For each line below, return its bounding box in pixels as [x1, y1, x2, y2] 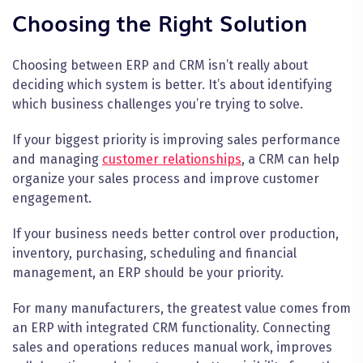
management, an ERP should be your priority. [12, 265, 284, 281]
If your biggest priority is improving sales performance [12, 132, 340, 148]
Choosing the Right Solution [12, 6, 307, 39]
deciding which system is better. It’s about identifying [12, 77, 332, 93]
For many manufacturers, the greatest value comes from [12, 301, 351, 317]
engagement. [12, 190, 92, 207]
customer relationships [102, 152, 241, 168]
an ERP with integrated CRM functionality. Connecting [12, 320, 331, 336]
